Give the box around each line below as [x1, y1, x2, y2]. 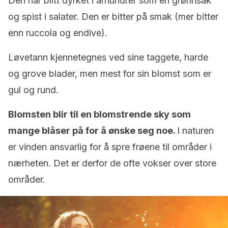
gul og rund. [8, 84, 59, 95]
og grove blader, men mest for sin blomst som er [8, 68, 211, 79]
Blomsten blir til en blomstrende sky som [8, 109, 191, 120]
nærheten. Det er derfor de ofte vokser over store [8, 158, 216, 168]
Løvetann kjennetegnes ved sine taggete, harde [8, 52, 208, 63]
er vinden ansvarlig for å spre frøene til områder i [8, 141, 212, 152]
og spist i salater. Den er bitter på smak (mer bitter [8, 11, 218, 22]
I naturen [177, 125, 214, 136]
